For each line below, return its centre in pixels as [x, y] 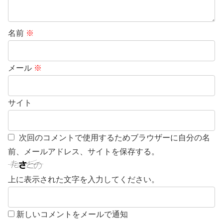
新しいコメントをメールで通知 [72, 214]
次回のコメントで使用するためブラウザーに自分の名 [114, 137]
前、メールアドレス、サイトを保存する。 [84, 151]
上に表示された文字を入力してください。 [84, 179]
